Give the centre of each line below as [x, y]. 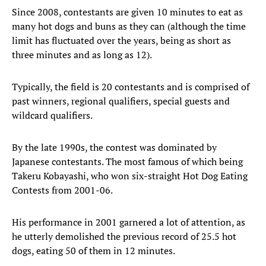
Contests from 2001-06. [62, 190]
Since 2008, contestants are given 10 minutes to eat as [127, 12]
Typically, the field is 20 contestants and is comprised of [131, 87]
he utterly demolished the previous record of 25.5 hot [124, 237]
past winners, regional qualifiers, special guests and [121, 101]
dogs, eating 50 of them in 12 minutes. [94, 251]
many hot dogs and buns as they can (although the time [129, 26]
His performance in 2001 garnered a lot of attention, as [129, 222]
